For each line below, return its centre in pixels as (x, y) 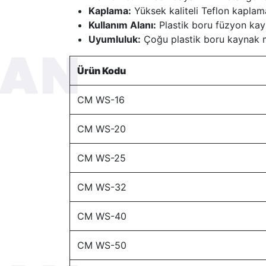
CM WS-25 (102, 158)
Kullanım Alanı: (122, 25)
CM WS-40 (102, 216)
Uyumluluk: (115, 39)
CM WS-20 (102, 129)
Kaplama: (110, 10)
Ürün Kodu (102, 70)
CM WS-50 (102, 245)
